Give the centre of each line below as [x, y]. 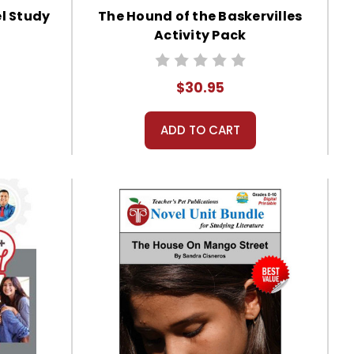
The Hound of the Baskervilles [200, 17]
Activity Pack [200, 36]
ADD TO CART [200, 130]
